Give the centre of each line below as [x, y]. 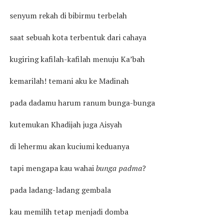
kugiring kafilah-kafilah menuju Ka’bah [77, 59]
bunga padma [119, 168]
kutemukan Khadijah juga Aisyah [66, 124]
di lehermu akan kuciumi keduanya [70, 146]
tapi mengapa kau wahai [53, 168]
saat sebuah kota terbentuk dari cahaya [78, 37]
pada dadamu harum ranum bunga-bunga [82, 102]
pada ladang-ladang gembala [60, 190]
